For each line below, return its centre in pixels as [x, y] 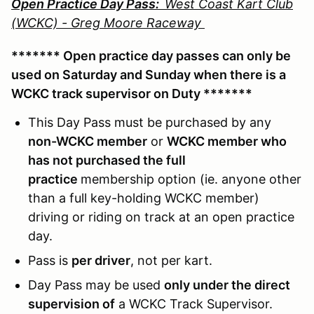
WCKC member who [227, 141]
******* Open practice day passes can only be [151, 55]
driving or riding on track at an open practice [161, 217]
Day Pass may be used [96, 285]
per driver [101, 260]
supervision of [71, 303]
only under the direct [227, 285]
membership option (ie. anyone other [191, 179]
